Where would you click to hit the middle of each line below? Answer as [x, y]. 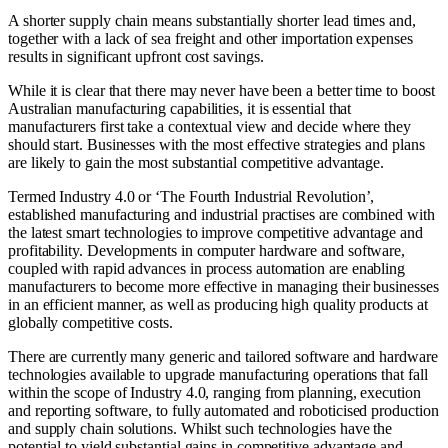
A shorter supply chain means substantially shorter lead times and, [212, 21]
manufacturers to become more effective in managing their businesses [223, 287]
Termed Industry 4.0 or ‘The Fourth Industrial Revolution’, [191, 197]
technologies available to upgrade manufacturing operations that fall [218, 375]
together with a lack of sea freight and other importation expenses [210, 39]
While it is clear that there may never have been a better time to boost [222, 91]
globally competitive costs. [90, 323]
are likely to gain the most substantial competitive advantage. [196, 163]
